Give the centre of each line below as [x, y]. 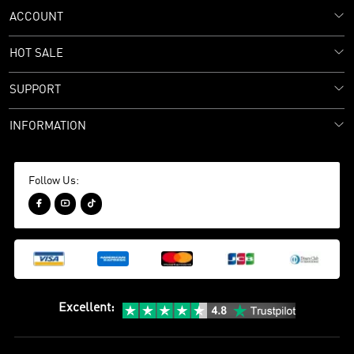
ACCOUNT [36, 17]
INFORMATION [48, 126]
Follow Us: [54, 181]
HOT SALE [36, 53]
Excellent [85, 308]
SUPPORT [35, 90]
